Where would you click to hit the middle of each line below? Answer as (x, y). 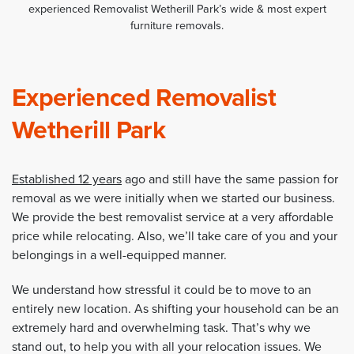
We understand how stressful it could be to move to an (162, 290)
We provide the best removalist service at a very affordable (173, 217)
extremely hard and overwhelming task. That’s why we (161, 328)
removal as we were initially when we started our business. (173, 198)
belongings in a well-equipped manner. (119, 255)
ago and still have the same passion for (230, 179)
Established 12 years (67, 179)
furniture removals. (177, 26)
